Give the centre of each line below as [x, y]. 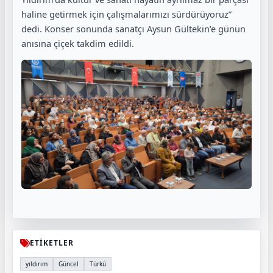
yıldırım [37, 264]
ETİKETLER [52, 243]
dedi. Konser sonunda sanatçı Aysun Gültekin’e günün [133, 29]
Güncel [69, 264]
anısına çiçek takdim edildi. [81, 44]
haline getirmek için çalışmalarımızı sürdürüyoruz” [126, 14]
